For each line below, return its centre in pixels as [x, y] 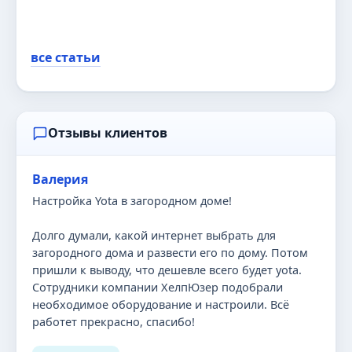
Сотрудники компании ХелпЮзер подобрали [158, 287]
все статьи [66, 57]
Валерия [60, 179]
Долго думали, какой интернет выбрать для [154, 235]
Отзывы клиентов [108, 133]
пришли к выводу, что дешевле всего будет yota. [167, 269]
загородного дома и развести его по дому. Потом [170, 252]
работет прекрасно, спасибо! [114, 321]
